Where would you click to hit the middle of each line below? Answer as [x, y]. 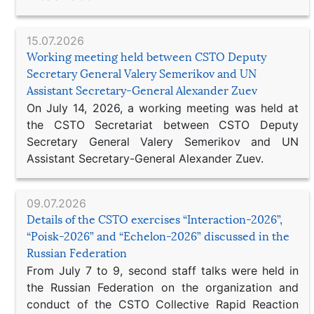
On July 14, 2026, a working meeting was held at [163, 108]
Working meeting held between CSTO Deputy [146, 57]
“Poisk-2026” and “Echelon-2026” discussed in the [158, 236]
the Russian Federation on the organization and [163, 287]
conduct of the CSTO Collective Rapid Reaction [163, 304]
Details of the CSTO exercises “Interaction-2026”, [155, 219]
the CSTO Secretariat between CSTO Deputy [163, 124]
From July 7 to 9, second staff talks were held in [163, 270]
